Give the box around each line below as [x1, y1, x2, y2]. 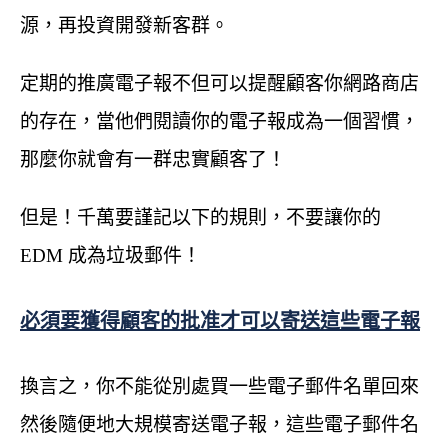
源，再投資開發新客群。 [20, 14, 229, 36]
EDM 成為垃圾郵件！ [20, 244, 201, 266]
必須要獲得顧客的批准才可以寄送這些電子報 [20, 310, 420, 333]
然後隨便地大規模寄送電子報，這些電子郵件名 [20, 413, 419, 435]
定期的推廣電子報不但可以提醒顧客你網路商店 [20, 72, 419, 94]
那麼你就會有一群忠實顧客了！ [20, 148, 286, 170]
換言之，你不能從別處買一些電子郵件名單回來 [20, 375, 419, 397]
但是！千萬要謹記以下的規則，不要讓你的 [20, 206, 381, 228]
